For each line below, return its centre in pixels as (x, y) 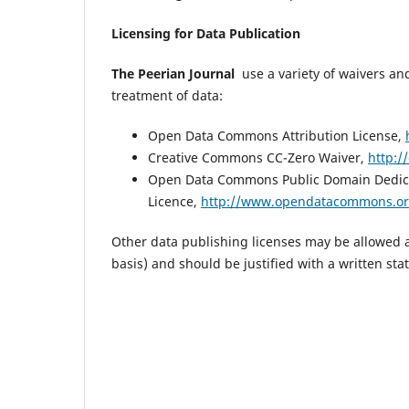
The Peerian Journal (173, 74)
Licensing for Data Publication (206, 33)
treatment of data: (167, 96)
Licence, (174, 202)
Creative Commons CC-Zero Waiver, (258, 158)
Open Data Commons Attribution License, (277, 136)
